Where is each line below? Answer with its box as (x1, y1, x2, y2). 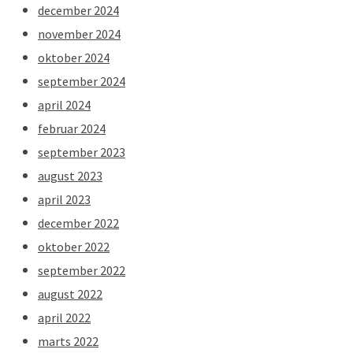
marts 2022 (38, 333, 98, 349)
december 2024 (38, 2, 119, 18)
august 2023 (38, 167, 102, 184)
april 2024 (38, 96, 91, 113)
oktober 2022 (38, 238, 110, 255)
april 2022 (38, 309, 91, 325)
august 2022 (38, 285, 102, 302)
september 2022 (38, 262, 125, 278)
